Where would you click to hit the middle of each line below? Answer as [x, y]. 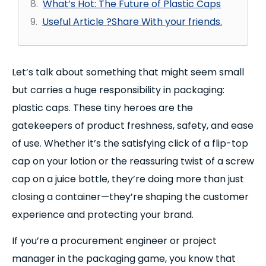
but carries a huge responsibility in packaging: [118, 90]
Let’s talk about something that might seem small [128, 72]
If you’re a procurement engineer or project [114, 241]
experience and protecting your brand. [103, 215]
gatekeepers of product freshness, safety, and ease [133, 126]
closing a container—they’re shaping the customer [130, 197]
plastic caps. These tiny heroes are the [102, 108]
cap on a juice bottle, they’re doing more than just [128, 179]
